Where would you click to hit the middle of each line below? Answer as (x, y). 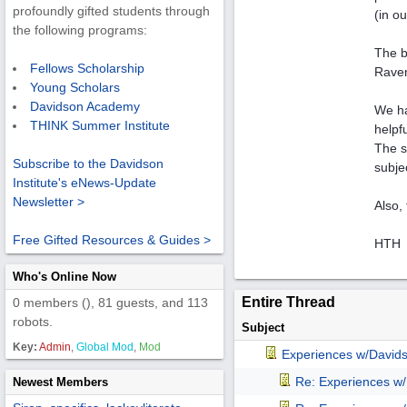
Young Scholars (75, 88)
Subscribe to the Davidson (88, 164)
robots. (33, 322)
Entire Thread (288, 302)
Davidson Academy (85, 107)
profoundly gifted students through (111, 11)
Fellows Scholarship (87, 69)
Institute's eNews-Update (84, 183)
